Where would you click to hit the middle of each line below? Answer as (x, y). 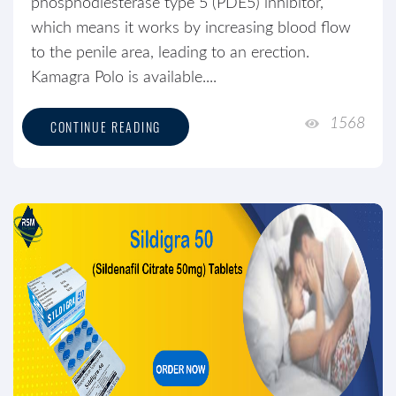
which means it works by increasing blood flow (191, 28)
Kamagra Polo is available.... (124, 78)
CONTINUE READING (106, 127)
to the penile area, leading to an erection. (170, 53)
